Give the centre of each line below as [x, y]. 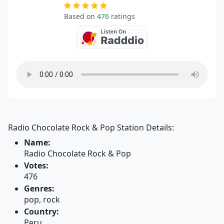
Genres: [39, 188]
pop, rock [42, 199]
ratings [122, 16]
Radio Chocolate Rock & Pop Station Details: [91, 127]
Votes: [36, 165]
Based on [80, 16]
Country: [41, 211]
